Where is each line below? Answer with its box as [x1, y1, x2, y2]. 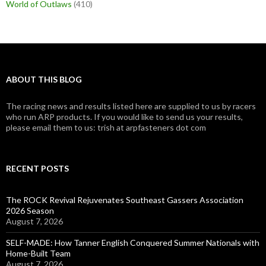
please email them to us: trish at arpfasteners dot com [6, 122, 206, 133]
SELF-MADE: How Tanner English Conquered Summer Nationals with [6, 237, 259, 248]
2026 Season [6, 205, 54, 216]
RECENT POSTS [6, 163, 69, 174]
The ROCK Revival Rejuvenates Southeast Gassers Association [6, 195, 243, 205]
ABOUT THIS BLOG [6, 74, 82, 85]
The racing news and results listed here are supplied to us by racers [6, 101, 256, 112]
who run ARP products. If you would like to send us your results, [6, 112, 243, 122]
